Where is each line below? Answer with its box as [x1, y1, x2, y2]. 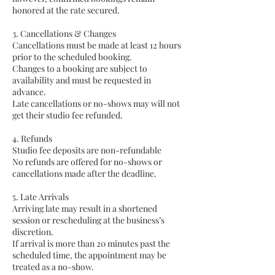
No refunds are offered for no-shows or [12, 156, 162, 168]
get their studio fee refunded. [12, 109, 123, 121]
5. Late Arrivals [12, 191, 69, 203]
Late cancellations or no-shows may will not [12, 98, 180, 109]
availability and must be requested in [12, 74, 151, 86]
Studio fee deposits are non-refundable [12, 144, 161, 156]
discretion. [12, 226, 53, 238]
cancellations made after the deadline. [12, 168, 157, 179]
